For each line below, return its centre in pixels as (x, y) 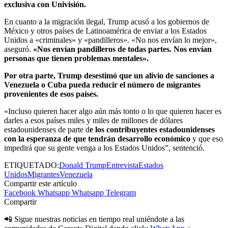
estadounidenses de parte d (47, 130)
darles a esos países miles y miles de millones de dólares (93, 121)
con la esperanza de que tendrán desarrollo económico (97, 139)
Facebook (20, 193)
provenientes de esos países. (51, 94)
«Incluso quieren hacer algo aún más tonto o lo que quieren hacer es (113, 111)
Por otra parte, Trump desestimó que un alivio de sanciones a (109, 76)
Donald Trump (83, 165)
